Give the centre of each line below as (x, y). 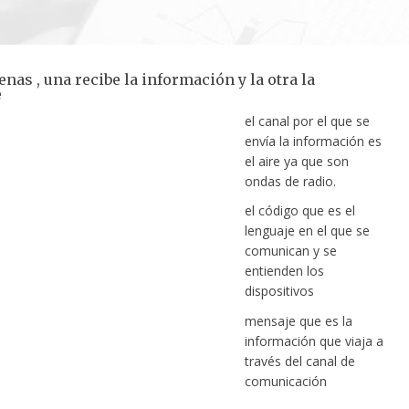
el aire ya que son (296, 161)
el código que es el (299, 211)
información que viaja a (314, 341)
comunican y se (290, 251)
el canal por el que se (307, 121)
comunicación (285, 381)
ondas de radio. (290, 181)
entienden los (284, 271)
